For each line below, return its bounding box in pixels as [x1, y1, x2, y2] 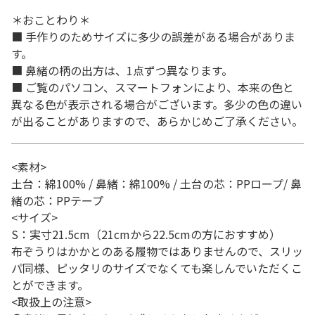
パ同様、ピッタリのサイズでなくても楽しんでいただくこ [11, 259, 302, 276]
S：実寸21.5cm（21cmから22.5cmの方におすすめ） [11, 226, 292, 243]
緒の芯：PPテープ [11, 192, 103, 209]
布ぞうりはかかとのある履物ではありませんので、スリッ [11, 243, 303, 259]
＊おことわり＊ [11, 11, 90, 28]
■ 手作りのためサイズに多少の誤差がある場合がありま [11, 28, 295, 45]
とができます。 [11, 276, 89, 293]
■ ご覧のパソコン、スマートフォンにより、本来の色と [11, 79, 294, 96]
